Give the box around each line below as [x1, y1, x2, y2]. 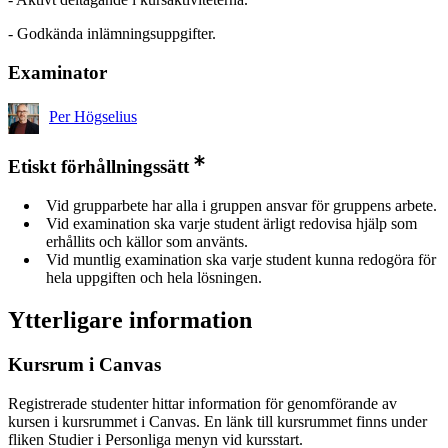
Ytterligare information [8, 307, 252, 334]
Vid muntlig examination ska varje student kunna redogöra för [46, 251, 436, 269]
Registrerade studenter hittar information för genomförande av [8, 394, 397, 412]
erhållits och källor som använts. [46, 233, 248, 251]
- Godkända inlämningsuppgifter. [8, 25, 216, 43]
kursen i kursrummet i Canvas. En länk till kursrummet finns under [8, 412, 427, 430]
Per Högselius [49, 107, 137, 125]
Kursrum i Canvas [8, 353, 161, 375]
